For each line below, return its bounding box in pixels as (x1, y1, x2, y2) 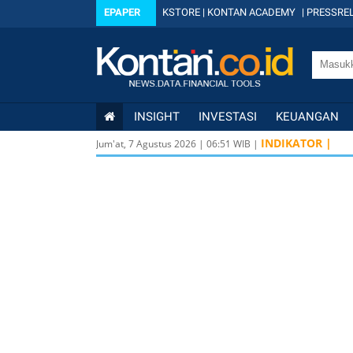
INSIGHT (134, 110, 180, 124)
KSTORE (162, 6, 200, 18)
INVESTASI (199, 110, 257, 124)
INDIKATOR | (261, 136, 332, 150)
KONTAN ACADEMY (207, 6, 295, 18)
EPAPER (104, 6, 140, 18)
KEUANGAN (276, 110, 339, 124)
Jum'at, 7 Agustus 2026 (96, 137, 196, 150)
